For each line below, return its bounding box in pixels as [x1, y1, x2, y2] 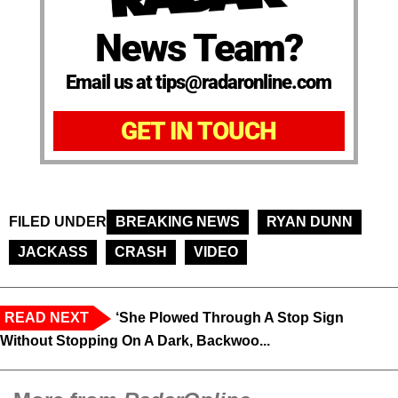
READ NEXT [4, 310, 89, 326]
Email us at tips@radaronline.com [66, 71, 332, 94]
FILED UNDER [9, 214, 107, 230]
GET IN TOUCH [121, 116, 277, 147]
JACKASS [18, 244, 88, 260]
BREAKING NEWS [115, 214, 240, 230]
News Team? [95, 25, 303, 72]
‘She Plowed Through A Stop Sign [115, 310, 344, 326]
